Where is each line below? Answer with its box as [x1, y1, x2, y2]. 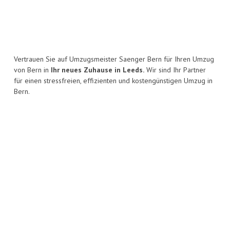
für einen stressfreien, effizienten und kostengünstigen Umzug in [14, 76, 213, 86]
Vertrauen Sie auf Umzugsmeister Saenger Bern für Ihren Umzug [14, 54, 214, 64]
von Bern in [14, 65, 51, 75]
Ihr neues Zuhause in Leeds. [51, 65, 144, 75]
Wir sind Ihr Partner [144, 65, 206, 75]
